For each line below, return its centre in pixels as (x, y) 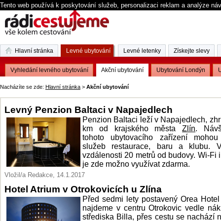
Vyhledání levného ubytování (49, 70)
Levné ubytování (88, 51)
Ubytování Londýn (181, 70)
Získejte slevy (192, 51)
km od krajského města (132, 129)
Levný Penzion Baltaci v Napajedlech (89, 110)
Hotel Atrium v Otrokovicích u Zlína (83, 189)
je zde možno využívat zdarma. (136, 164)
